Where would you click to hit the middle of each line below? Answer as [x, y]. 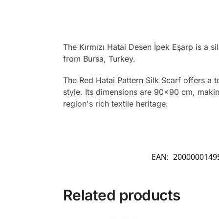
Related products [121, 195]
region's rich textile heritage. [115, 103]
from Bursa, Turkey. [99, 59]
